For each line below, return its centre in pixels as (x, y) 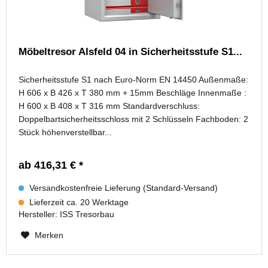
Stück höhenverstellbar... (66, 133)
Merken (49, 235)
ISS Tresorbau (87, 214)
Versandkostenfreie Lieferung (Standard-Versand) (123, 188)
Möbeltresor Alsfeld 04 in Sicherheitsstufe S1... (131, 52)
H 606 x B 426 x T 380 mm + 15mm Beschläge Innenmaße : (133, 93)
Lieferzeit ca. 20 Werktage (78, 202)
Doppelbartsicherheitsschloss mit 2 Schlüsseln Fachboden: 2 (134, 119)
